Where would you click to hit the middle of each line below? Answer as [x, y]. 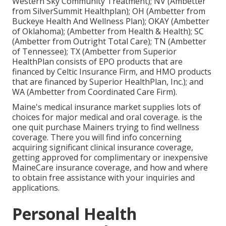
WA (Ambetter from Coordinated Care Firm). [95, 92]
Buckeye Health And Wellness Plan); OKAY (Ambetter [111, 21]
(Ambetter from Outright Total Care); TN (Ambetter [109, 41]
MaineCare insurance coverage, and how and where [110, 167]
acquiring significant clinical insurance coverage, [103, 147]
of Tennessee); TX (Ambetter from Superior [94, 51]
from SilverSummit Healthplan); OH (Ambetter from [109, 11]
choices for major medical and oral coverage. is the [107, 117]
